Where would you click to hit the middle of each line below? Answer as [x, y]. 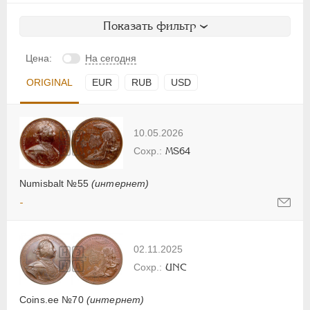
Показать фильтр [149, 26]
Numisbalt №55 [55, 184]
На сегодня [111, 58]
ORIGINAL [49, 82]
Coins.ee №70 [53, 300]
